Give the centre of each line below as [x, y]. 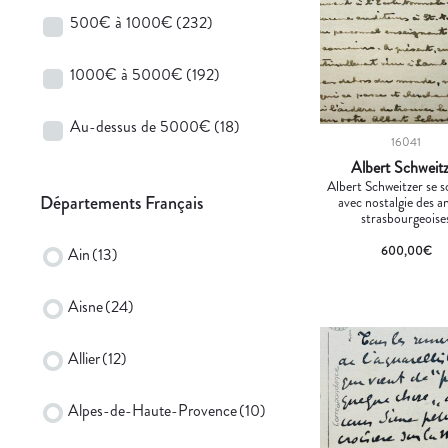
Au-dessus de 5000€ [140, 126]
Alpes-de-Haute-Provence [152, 410]
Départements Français [121, 202]
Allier [84, 358]
